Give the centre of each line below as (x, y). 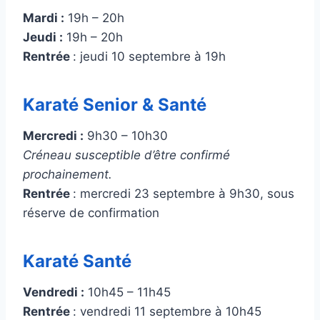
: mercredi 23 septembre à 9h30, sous (184, 194)
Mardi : (44, 18)
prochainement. (67, 174)
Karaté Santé (77, 261)
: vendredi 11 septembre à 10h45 (167, 311)
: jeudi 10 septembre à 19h (149, 56)
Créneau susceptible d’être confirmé (126, 155)
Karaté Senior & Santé (115, 105)
